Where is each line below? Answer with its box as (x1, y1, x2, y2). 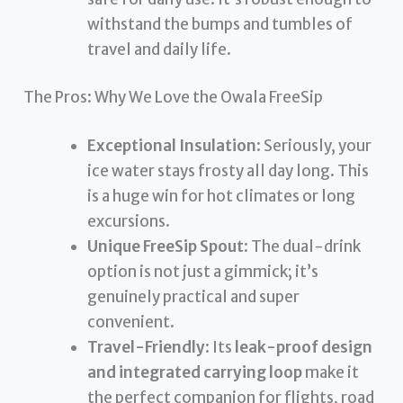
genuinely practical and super (87, 286, 300, 307)
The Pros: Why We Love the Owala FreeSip (23, 87, 324, 108)
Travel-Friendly (87, 336, 206, 357)
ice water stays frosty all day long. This (87, 160, 370, 181)
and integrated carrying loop (87, 362, 303, 382)
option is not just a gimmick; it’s (87, 261, 319, 282)
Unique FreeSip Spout (87, 236, 245, 256)
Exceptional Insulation (87, 135, 257, 156)
